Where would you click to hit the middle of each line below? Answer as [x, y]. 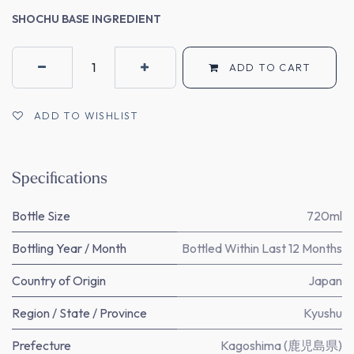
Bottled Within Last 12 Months [262, 248]
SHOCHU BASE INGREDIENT [87, 19]
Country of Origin [59, 280]
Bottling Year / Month [69, 248]
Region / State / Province [79, 313]
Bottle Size [41, 215]
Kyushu [323, 313]
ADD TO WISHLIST [86, 115]
